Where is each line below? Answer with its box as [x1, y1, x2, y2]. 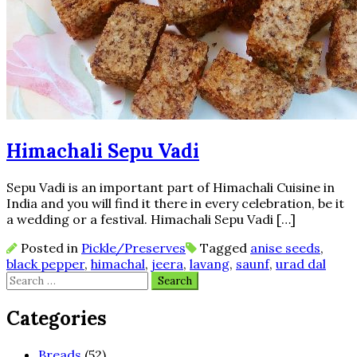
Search [6, 271, 48, 287]
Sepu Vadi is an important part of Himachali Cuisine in [6, 179, 335, 195]
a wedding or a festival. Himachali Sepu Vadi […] [6, 211, 296, 227]
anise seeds [250, 240, 320, 256]
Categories [6, 305, 107, 331]
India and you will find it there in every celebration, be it [6, 195, 344, 211]
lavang [190, 256, 229, 272]
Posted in [18, 240, 81, 256]
